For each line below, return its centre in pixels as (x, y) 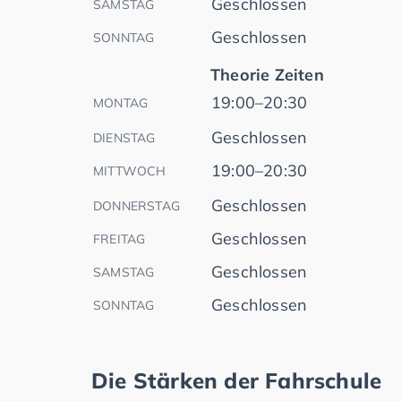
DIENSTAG (124, 137)
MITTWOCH (130, 171)
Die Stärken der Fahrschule (237, 380)
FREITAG (119, 239)
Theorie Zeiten (267, 74)
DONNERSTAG (137, 205)
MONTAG (121, 102)
